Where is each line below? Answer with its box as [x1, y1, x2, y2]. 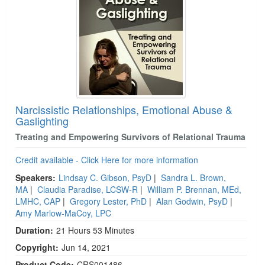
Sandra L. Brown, [161, 171, 226, 183]
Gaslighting [15, 112, 69, 128]
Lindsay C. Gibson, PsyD [59, 171, 151, 183]
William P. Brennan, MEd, [147, 183, 241, 195]
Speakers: [15, 171, 56, 183]
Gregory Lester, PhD [70, 195, 147, 207]
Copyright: [15, 241, 59, 253]
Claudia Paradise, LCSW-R [37, 183, 138, 195]
